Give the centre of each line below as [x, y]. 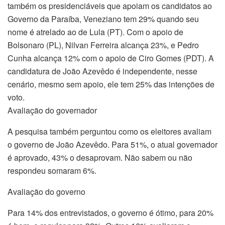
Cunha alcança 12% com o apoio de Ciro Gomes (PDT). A [111, 58]
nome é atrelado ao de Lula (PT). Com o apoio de [95, 32]
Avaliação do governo [46, 191]
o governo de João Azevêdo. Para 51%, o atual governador [113, 144]
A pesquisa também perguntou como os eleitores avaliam [109, 131]
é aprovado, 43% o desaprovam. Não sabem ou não [100, 157]
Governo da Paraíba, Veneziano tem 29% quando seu [103, 19]
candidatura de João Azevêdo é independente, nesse [102, 71]
